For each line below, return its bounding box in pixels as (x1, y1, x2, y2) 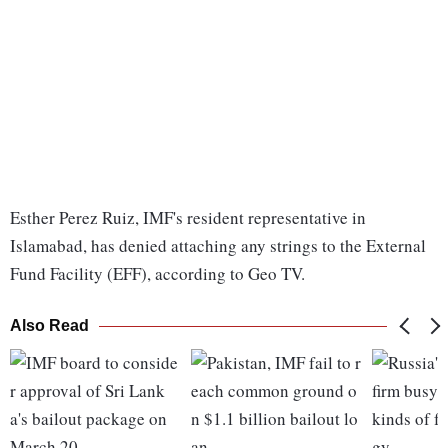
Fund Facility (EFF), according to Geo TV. (10, 262, 305, 286)
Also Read (10, 317, 89, 335)
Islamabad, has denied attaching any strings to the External (10, 234, 426, 258)
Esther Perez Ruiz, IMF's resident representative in (10, 206, 366, 230)
